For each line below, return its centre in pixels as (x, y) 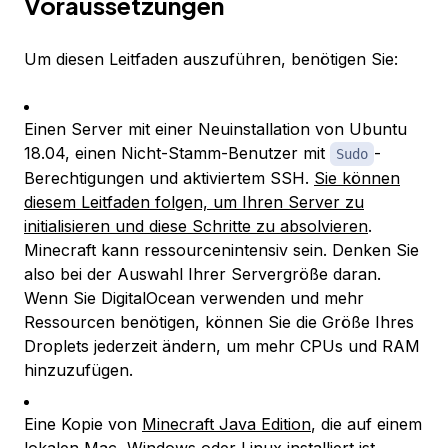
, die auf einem (366, 424)
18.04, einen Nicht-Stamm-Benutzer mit (177, 153)
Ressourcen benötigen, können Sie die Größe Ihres (219, 322)
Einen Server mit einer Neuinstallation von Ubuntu (215, 129)
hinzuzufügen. (78, 370)
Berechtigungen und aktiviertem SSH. (169, 178)
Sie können (357, 178)
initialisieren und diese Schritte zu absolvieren (196, 226)
